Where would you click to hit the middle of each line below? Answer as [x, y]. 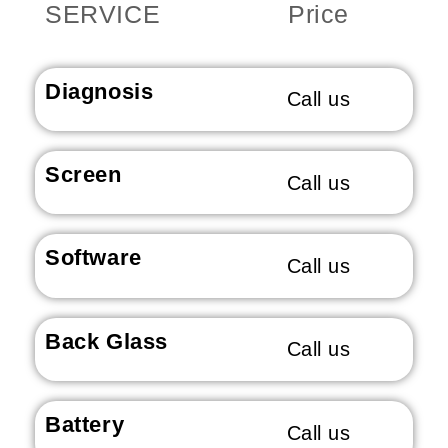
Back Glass [106, 341]
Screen [83, 174]
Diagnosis [99, 91]
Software [93, 258]
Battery [85, 425]
